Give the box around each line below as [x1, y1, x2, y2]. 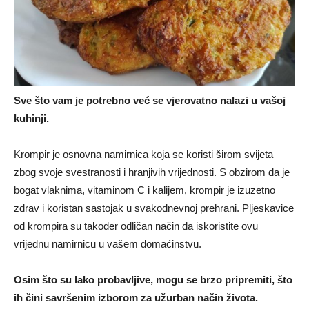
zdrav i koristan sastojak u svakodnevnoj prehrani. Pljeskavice [14, 202, 294, 215]
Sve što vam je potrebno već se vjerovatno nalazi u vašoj [14, 94, 286, 107]
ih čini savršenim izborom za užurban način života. [14, 292, 258, 304]
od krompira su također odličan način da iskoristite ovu [14, 220, 258, 232]
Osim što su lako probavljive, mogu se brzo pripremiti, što [14, 274, 292, 286]
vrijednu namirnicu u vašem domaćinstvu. [14, 238, 201, 250]
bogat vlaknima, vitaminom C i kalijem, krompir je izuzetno [14, 184, 275, 197]
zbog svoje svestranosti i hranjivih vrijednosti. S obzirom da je [14, 166, 290, 179]
